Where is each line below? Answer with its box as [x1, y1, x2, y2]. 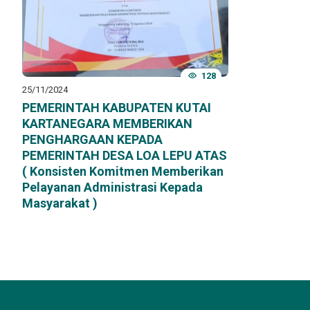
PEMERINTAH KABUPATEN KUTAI [22, 100, 211, 116]
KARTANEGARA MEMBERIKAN [22, 116, 192, 131]
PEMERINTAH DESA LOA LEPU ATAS [22, 148, 227, 163]
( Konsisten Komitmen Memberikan [22, 164, 224, 179]
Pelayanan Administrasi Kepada [22, 180, 203, 195]
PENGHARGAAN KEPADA [22, 132, 163, 147]
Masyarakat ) [22, 196, 98, 211]
